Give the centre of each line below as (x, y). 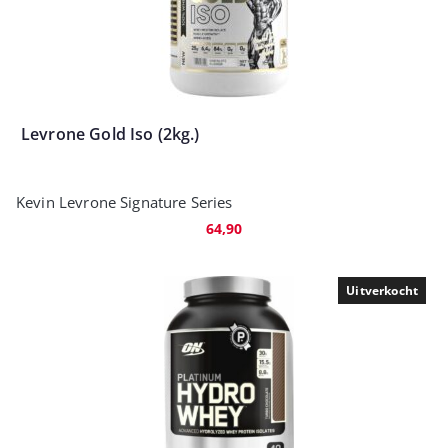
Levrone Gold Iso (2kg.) (110, 134)
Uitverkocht (382, 291)
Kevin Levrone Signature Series (124, 202)
